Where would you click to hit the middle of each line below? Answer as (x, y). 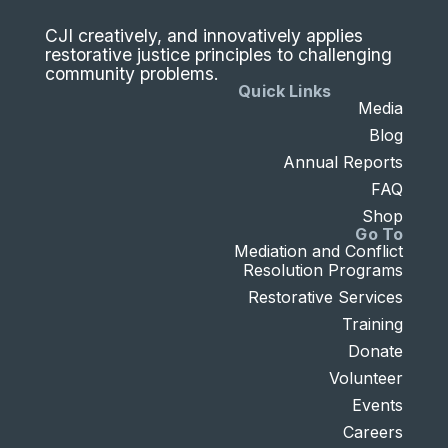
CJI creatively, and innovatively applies (203, 35)
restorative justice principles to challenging (218, 54)
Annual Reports (343, 161)
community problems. (131, 73)
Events (378, 404)
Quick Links (285, 90)
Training (373, 323)
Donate (376, 350)
